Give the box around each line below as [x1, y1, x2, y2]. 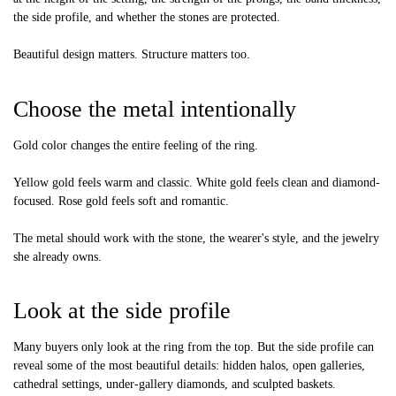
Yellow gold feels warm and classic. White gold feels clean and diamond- [13, 175, 380, 189]
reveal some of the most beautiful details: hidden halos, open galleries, [13, 359, 365, 373]
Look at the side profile [13, 298, 231, 324]
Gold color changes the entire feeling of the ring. [13, 138, 258, 152]
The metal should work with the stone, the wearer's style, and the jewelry [13, 231, 379, 245]
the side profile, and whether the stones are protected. [13, 10, 280, 24]
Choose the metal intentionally [13, 95, 296, 122]
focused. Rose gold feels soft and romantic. [13, 194, 229, 208]
